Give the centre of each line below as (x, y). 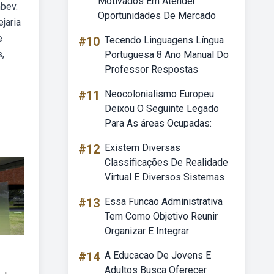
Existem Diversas (143, 148)
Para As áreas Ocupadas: (158, 123)
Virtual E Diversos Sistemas (165, 177)
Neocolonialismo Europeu (159, 94)
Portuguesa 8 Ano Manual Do (167, 55)
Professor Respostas (151, 69)
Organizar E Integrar (147, 231)
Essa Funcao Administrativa (164, 202)
